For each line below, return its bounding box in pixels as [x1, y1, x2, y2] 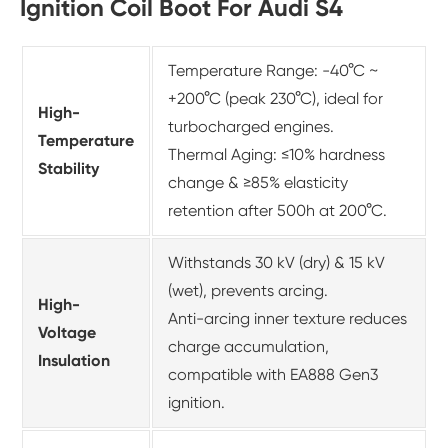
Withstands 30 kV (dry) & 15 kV [168, 253, 385, 273]
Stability [38, 159, 99, 179]
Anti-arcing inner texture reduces [168, 309, 407, 329]
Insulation [38, 351, 110, 371]
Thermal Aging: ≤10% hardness [168, 145, 385, 165]
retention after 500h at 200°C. [168, 201, 387, 221]
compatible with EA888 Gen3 [168, 365, 378, 385]
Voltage [38, 323, 96, 343]
